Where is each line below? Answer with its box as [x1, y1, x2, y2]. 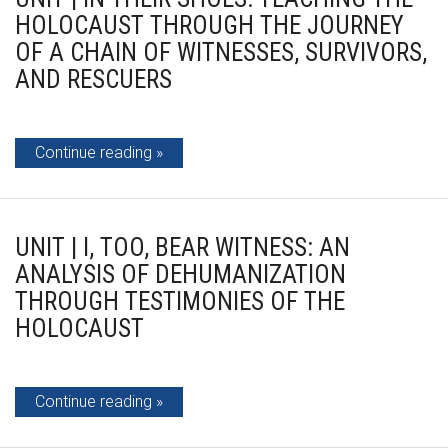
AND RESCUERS [15, 65, 172, 94]
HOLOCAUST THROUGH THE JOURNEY [15, 11, 404, 40]
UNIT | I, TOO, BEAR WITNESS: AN [15, 233, 350, 262]
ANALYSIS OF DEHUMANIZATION [15, 260, 346, 289]
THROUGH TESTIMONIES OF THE [15, 287, 345, 316]
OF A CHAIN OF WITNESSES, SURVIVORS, [15, 38, 427, 67]
